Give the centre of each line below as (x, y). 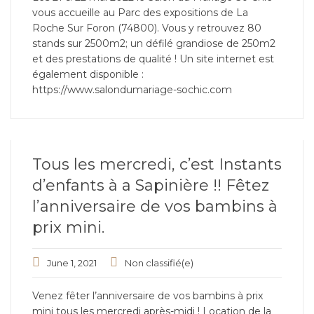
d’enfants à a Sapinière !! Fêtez (151, 185)
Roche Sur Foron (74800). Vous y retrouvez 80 (147, 28)
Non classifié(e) (159, 263)
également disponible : (88, 74)
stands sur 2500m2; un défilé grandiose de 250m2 (154, 43)
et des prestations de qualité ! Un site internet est (153, 59)
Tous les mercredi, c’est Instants (157, 164)
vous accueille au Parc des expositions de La (140, 13)
